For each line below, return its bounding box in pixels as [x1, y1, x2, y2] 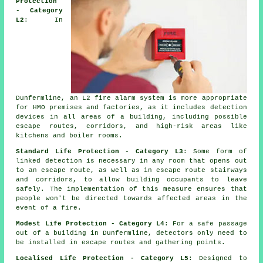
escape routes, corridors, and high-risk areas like [16, 123, 247, 130]
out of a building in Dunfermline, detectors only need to [16, 230, 247, 237]
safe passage [197, 220, 247, 228]
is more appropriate [164, 95, 247, 102]
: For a [164, 220, 198, 228]
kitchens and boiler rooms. [16, 132, 123, 140]
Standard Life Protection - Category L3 [16, 148, 183, 156]
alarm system [115, 95, 165, 102]
